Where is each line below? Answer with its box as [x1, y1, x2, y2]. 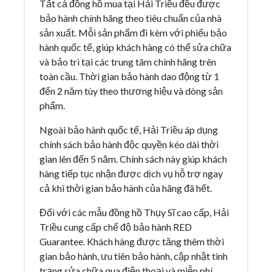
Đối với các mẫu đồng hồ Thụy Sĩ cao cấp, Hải [39, 206, 229, 218]
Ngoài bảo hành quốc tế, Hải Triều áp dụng [39, 123, 218, 135]
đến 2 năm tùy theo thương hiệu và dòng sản [39, 84, 223, 97]
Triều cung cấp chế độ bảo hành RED [39, 220, 192, 233]
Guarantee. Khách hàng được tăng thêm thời [39, 235, 224, 247]
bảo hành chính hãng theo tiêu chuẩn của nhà [39, 12, 222, 24]
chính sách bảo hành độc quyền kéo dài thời [39, 138, 219, 150]
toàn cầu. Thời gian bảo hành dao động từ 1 [39, 70, 219, 82]
